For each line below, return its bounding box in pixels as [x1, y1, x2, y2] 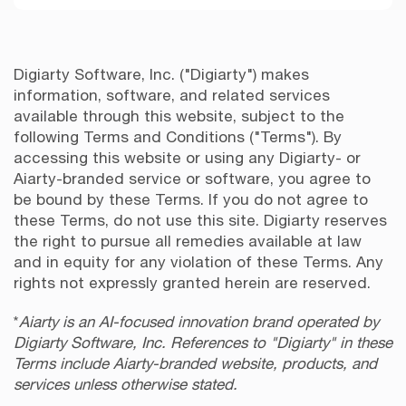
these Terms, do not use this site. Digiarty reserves [14, 211, 387, 230]
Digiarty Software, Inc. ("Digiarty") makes [14, 65, 309, 84]
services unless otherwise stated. [14, 375, 237, 394]
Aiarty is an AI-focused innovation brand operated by [19, 313, 379, 332]
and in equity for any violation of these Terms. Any [14, 253, 383, 272]
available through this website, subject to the [14, 107, 344, 126]
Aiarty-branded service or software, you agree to [14, 169, 371, 188]
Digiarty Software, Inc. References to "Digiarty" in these [14, 333, 392, 353]
